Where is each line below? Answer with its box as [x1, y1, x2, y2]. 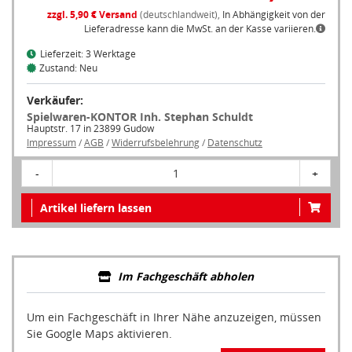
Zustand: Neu [39, 61, 97, 75]
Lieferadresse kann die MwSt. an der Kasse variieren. [84, 22, 316, 36]
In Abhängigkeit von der [222, 8, 325, 22]
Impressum [27, 136, 76, 150]
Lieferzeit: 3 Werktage [40, 47, 136, 61]
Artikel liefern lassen [40, 200, 152, 216]
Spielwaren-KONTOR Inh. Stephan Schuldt [27, 109, 253, 125]
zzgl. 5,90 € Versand [47, 8, 137, 22]
